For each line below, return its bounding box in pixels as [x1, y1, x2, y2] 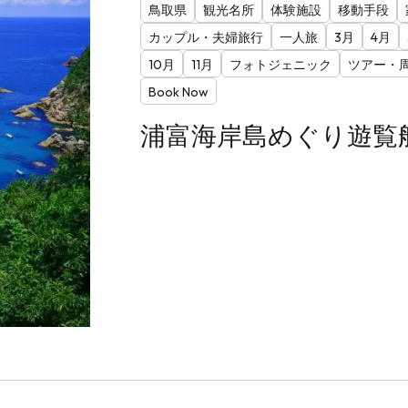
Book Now [148, 84, 209, 101]
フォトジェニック [229, 56, 331, 74]
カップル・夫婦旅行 [148, 29, 263, 46]
